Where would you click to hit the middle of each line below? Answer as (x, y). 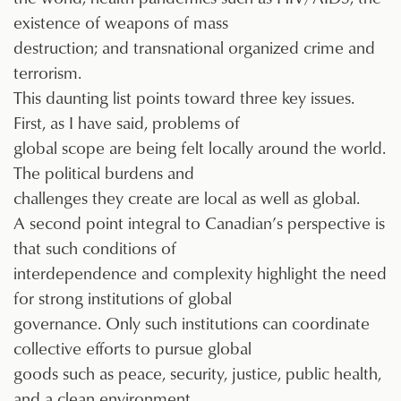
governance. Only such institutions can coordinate (192, 323)
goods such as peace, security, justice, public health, (197, 373)
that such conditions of (95, 248)
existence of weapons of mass (121, 22)
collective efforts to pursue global (132, 348)
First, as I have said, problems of (127, 123)
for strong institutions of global (123, 298)
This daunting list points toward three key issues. (184, 98)
